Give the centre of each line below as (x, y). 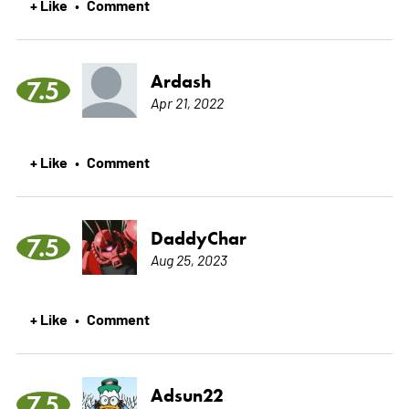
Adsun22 (187, 396)
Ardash (180, 82)
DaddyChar (198, 239)
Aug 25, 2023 (189, 260)
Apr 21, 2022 (187, 103)
